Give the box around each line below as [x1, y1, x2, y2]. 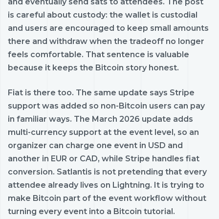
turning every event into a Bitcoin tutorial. [8, 206, 175, 216]
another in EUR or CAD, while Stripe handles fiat [8, 153, 199, 163]
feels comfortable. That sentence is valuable [8, 49, 189, 59]
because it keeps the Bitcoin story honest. [8, 63, 179, 72]
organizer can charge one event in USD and [8, 140, 183, 150]
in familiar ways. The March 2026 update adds [8, 114, 193, 124]
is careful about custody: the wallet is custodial [8, 10, 197, 20]
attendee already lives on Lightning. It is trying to [8, 180, 204, 190]
